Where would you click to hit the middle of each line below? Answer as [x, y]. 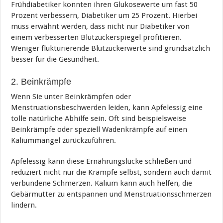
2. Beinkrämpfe [41, 81]
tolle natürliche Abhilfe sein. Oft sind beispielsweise [99, 118]
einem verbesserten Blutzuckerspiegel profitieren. [97, 37]
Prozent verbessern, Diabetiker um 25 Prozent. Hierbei [104, 15]
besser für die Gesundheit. [55, 59]
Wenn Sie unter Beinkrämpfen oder [71, 96]
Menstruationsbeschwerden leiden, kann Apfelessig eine [107, 107]
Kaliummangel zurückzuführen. [64, 140]
